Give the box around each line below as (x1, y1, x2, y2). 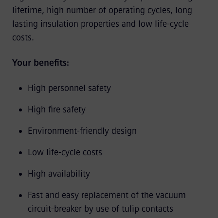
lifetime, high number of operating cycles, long (12, 4, 192, 16)
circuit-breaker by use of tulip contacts (27, 203, 173, 214)
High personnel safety (27, 82, 111, 93)
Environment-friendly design (27, 125, 137, 136)
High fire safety (27, 104, 86, 115)
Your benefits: (12, 57, 69, 68)
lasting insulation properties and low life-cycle (12, 18, 189, 29)
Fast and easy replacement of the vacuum (27, 189, 186, 200)
